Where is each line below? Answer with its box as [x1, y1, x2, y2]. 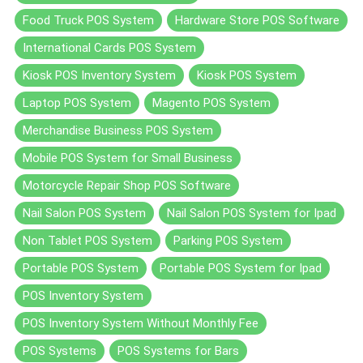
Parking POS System [173, 233, 283, 248]
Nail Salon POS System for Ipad [167, 205, 336, 220]
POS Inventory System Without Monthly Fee [23, 315, 258, 331]
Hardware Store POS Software [175, 12, 340, 28]
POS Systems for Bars [117, 343, 239, 358]
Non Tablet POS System [23, 233, 152, 248]
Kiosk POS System [197, 67, 297, 83]
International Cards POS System [23, 40, 196, 55]
